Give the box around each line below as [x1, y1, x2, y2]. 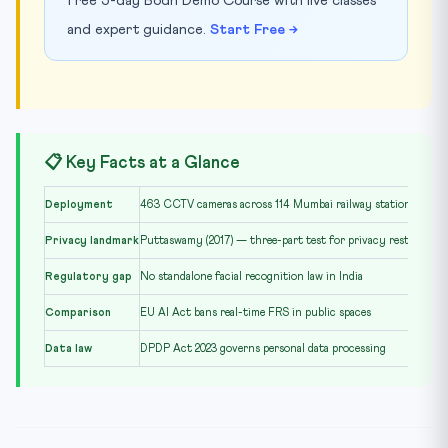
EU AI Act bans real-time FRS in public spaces [140, 306, 371, 318]
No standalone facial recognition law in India [140, 270, 363, 282]
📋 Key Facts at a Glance [44, 154, 240, 172]
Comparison [45, 306, 111, 318]
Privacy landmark [45, 234, 139, 246]
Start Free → [210, 22, 298, 37]
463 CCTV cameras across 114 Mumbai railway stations [140, 198, 416, 210]
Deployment [45, 198, 113, 210]
